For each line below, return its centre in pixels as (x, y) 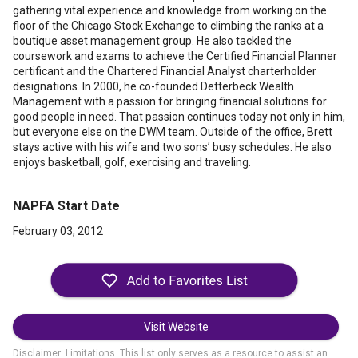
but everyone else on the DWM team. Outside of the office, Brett (173, 132)
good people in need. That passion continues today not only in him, (179, 117)
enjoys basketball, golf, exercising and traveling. (138, 162)
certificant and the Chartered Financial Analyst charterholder (165, 71)
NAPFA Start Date (66, 206)
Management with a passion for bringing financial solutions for (170, 101)
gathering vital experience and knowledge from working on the (170, 10)
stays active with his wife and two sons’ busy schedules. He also (172, 147)
